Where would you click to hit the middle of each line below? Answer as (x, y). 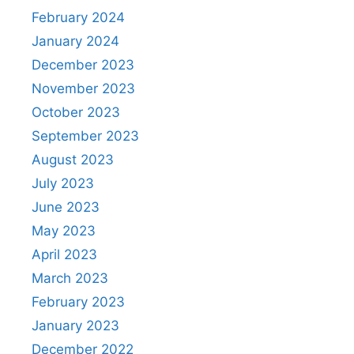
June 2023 (66, 207)
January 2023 (75, 326)
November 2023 (83, 89)
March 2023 (70, 279)
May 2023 (64, 231)
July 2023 (63, 184)
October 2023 (76, 113)
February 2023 (78, 302)
